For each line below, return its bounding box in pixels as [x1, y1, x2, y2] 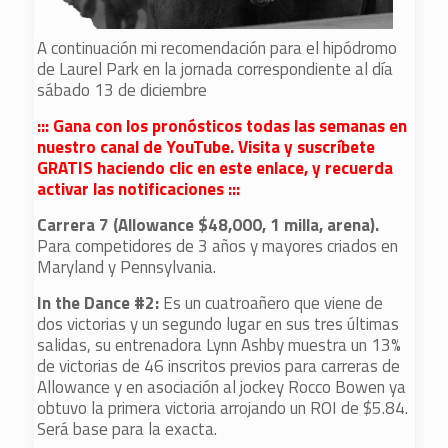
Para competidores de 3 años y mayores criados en [37, 233, 399, 259]
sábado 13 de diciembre [37, 77, 208, 103]
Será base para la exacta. [37, 416, 218, 442]
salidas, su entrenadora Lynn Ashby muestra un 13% [37, 332, 402, 358]
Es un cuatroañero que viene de [163, 290, 384, 316]
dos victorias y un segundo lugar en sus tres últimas [37, 311, 400, 337]
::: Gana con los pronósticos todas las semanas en [37, 113, 408, 139]
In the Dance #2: [37, 290, 164, 316]
